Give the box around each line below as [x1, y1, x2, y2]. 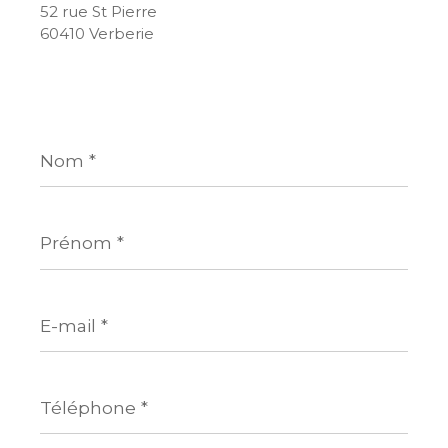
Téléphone [39, 378, 122, 398]
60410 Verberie [40, 24, 154, 44]
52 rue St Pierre [40, 2, 157, 22]
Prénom [39, 214, 102, 234]
